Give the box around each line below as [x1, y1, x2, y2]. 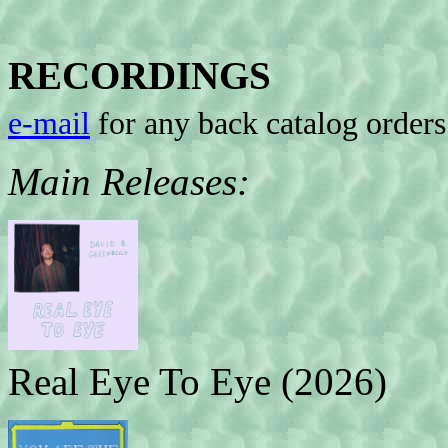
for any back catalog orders [90, 106, 446, 141]
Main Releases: [8, 160, 250, 203]
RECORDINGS [8, 54, 271, 97]
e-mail [8, 106, 90, 141]
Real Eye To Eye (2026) [8, 360, 387, 403]
